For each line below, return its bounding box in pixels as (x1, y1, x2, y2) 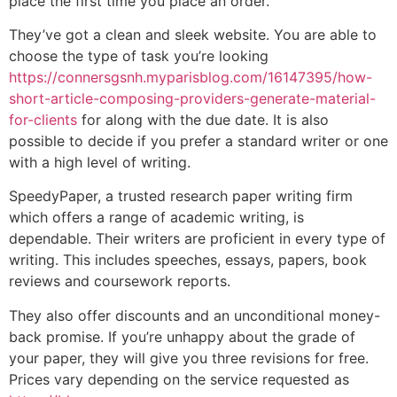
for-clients (9, 110, 77, 128)
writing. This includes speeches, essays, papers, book (9, 251, 367, 269)
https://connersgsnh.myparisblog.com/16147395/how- (9, 67, 372, 86)
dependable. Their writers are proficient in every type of (9, 230, 385, 248)
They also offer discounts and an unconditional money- (9, 306, 380, 324)
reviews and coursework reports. (9, 272, 230, 291)
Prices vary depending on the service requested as (9, 370, 349, 388)
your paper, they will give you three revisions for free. (9, 348, 369, 367)
